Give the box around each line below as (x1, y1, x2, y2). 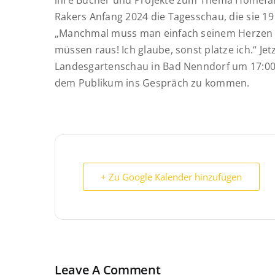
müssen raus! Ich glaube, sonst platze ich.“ (55, 43, 257, 56)
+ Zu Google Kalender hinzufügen (101, 171, 242, 183)
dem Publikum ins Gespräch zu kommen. (55, 76, 250, 90)
